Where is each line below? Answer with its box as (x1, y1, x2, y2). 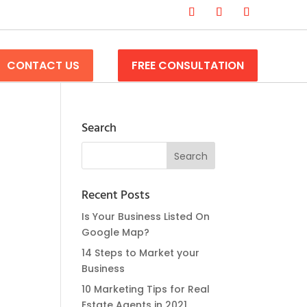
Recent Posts (82, 186, 151, 206)
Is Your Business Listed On (82, 210, 210, 223)
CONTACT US (7, 58, 79, 73)
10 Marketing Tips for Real (82, 282, 210, 296)
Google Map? (82, 225, 150, 239)
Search (82, 119, 117, 138)
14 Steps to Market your (82, 246, 200, 260)
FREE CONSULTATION (132, 58, 244, 73)
